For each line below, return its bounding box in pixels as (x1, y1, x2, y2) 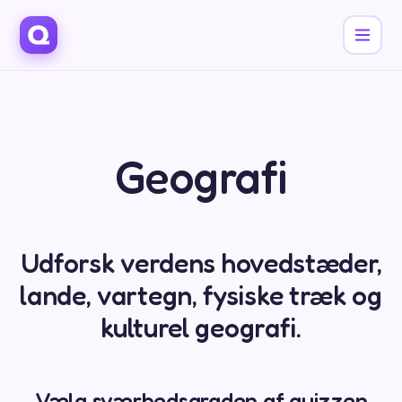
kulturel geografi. (100, 311, 301, 344)
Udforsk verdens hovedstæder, (20, 247, 382, 279)
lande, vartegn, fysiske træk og (20, 279, 382, 311)
